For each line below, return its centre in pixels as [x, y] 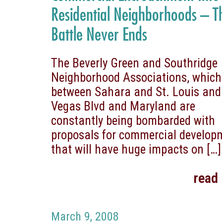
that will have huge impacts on [128, 149]
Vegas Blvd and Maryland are [123, 106]
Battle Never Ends [99, 33]
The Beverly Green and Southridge [135, 63]
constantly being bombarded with [133, 120]
